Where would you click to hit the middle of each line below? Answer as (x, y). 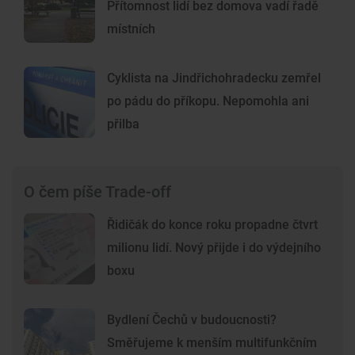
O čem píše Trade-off (97, 192)
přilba (123, 124)
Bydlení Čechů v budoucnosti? (192, 320)
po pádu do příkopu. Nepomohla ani (208, 101)
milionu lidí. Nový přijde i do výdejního (214, 248)
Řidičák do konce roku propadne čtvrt (212, 225)
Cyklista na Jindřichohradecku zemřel (214, 78)
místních (131, 29)
